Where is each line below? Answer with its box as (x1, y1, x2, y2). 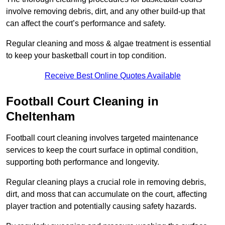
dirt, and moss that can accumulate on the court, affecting (6, 190, 207, 199)
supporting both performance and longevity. (6, 158, 159, 167)
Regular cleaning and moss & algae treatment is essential (6, 39, 211, 48)
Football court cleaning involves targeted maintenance (6, 134, 198, 143)
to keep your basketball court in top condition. (6, 51, 166, 60)
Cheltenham (6, 109, 75, 124)
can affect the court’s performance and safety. (6, 19, 166, 28)
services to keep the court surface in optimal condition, (6, 146, 198, 155)
